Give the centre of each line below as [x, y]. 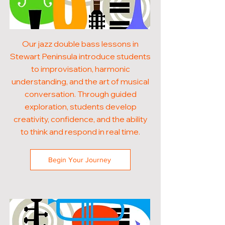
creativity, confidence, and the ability [80, 119]
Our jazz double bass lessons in [80, 44]
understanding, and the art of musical [80, 81]
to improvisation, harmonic [80, 69]
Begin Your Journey [79, 160]
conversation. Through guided [80, 94]
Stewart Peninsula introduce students [80, 56]
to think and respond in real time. [80, 132]
